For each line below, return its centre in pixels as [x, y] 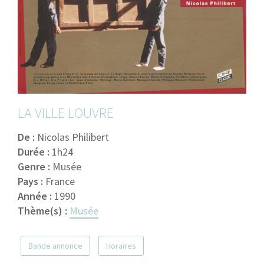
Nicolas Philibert [73, 137]
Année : [36, 196]
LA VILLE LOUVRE [66, 113]
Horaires [121, 246]
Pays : [32, 181]
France [60, 181]
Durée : [35, 152]
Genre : [35, 167]
